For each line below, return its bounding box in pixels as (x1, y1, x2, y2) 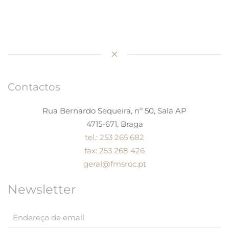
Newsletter (8, 181, 76, 197)
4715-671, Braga (86, 119, 143, 129)
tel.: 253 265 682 (85, 132, 144, 142)
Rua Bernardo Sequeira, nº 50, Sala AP (42, 105, 187, 116)
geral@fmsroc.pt (83, 158, 146, 169)
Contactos (8, 80, 60, 93)
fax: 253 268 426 (84, 145, 145, 155)
